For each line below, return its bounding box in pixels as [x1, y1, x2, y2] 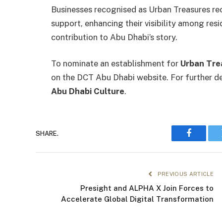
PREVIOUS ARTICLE [156, 171, 214, 177]
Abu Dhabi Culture [51, 86, 124, 97]
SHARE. [36, 129, 58, 137]
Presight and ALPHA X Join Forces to [80, 184, 214, 193]
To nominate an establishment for [51, 58, 180, 69]
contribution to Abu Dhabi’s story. [51, 32, 177, 42]
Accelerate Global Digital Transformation [61, 195, 214, 204]
